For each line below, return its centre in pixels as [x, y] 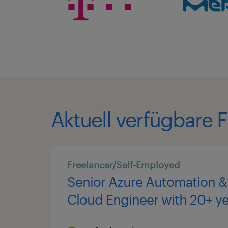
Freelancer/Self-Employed [124, 165]
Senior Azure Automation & [147, 182]
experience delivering [131, 217]
